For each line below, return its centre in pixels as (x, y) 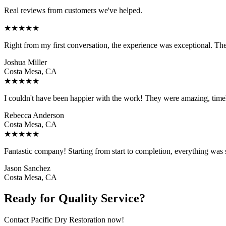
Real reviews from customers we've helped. (73, 10)
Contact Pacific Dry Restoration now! (64, 220)
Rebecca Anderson (34, 115)
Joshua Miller (25, 62)
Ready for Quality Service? (75, 199)
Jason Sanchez (27, 168)
